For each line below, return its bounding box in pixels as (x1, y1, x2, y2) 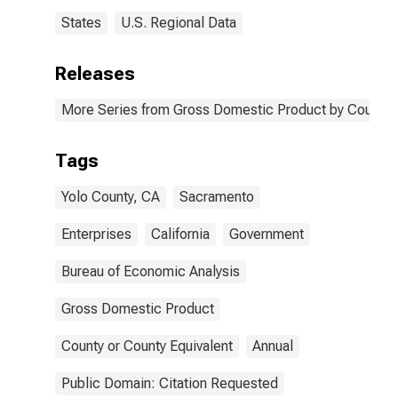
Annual (252, 338, 293, 354)
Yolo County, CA (61, 188, 160, 205)
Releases (55, 63, 135, 84)
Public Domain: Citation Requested (61, 375, 278, 392)
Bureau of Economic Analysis (61, 263, 240, 280)
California (151, 226, 210, 243)
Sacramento (179, 188, 254, 205)
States (61, 14, 101, 31)
